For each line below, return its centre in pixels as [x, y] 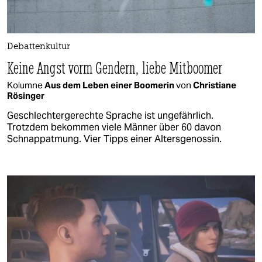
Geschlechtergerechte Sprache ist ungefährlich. [110, 115]
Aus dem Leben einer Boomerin [110, 85]
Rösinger [26, 95]
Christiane [215, 85]
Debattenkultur [39, 47]
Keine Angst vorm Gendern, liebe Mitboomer [115, 67]
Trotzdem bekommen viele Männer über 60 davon [114, 127]
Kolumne [26, 85]
